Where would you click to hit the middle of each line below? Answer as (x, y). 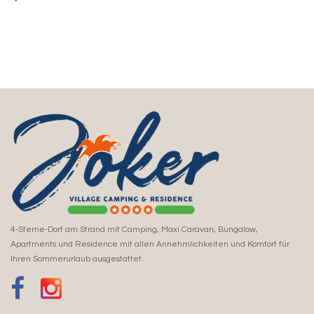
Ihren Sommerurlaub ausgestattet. (77, 259)
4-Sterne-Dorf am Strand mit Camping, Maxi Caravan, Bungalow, (134, 230)
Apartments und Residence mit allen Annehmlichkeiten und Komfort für (150, 245)
